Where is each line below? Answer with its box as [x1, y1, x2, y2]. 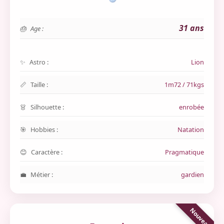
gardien [181, 170, 204, 179]
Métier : [30, 170, 53, 179]
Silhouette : [30, 102, 64, 111]
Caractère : [31, 147, 62, 156]
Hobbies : [30, 125, 58, 134]
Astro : [29, 57, 48, 66]
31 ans [179, 22, 204, 33]
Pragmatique [165, 147, 204, 156]
